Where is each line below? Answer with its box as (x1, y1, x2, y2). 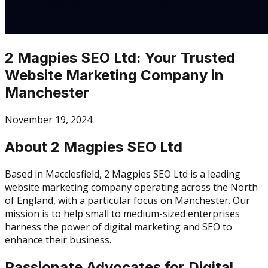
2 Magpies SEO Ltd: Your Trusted (5, 48, 235, 66)
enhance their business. (5, 233, 111, 246)
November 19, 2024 (5, 112, 92, 126)
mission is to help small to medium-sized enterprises (5, 206, 240, 220)
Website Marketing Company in (5, 66, 224, 84)
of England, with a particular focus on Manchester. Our (5, 193, 250, 207)
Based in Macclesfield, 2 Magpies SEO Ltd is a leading (5, 167, 240, 181)
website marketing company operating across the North (5, 180, 258, 194)
